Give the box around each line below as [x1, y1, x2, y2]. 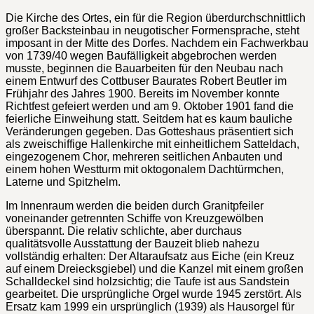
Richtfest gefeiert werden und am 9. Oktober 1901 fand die [6, 100, 294, 112]
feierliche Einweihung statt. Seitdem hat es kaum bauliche [6, 112, 292, 125]
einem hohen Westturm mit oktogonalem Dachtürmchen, [6, 163, 284, 175]
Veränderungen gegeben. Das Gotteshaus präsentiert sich [6, 125, 294, 137]
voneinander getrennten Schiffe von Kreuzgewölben [6, 212, 264, 224]
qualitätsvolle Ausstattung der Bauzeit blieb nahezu [6, 237, 259, 250]
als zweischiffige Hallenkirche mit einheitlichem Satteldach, [6, 137, 299, 150]
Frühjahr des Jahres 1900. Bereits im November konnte [6, 87, 280, 100]
